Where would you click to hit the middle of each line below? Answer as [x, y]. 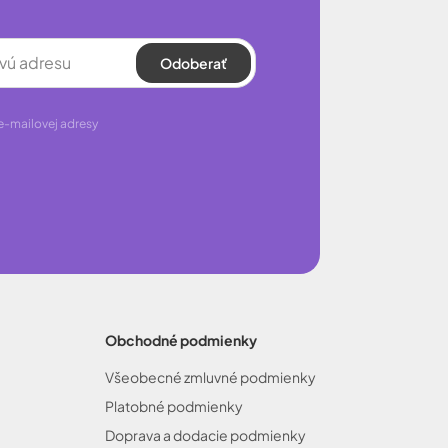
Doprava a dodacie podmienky [205, 435]
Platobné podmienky [174, 406]
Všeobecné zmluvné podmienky [210, 377]
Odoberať [193, 62]
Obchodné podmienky [181, 340]
